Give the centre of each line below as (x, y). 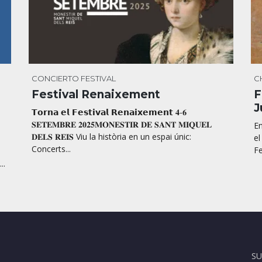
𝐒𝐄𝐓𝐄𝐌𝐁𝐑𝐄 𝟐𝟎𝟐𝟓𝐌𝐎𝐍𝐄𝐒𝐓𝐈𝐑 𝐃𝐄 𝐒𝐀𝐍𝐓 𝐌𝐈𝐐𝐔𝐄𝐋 (122, 125)
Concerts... (51, 149)
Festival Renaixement (96, 95)
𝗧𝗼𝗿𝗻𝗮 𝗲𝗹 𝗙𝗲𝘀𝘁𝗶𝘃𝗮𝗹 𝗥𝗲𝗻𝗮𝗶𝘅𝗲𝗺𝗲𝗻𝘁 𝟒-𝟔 (109, 112)
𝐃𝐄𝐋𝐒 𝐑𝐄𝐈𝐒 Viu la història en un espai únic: (111, 137)
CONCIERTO (55, 79)
